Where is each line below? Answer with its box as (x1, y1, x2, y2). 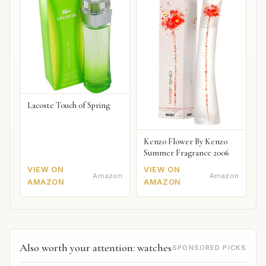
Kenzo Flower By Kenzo (144, 137, 228, 147)
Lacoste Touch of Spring (27, 100, 110, 111)
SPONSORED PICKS (172, 243, 246, 252)
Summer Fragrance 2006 (144, 148, 229, 159)
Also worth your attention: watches (20, 240, 172, 254)
